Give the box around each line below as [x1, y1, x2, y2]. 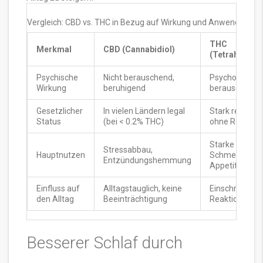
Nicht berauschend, [103, 73, 174, 83]
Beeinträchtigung [103, 194, 167, 204]
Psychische [36, 73, 78, 83]
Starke [210, 140, 234, 150]
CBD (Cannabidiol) [103, 45, 175, 55]
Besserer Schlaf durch [26, 233, 183, 253]
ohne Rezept [210, 117, 257, 127]
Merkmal [36, 45, 72, 55]
